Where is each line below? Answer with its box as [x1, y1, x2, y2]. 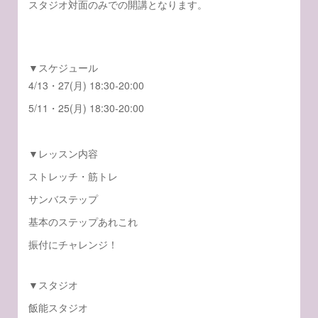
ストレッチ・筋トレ [28, 169, 119, 183]
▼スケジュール [28, 60, 99, 75]
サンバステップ [28, 192, 99, 206]
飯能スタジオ [28, 300, 89, 314]
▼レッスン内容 [28, 146, 99, 160]
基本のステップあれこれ [28, 214, 138, 229]
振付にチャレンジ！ [28, 237, 119, 251]
